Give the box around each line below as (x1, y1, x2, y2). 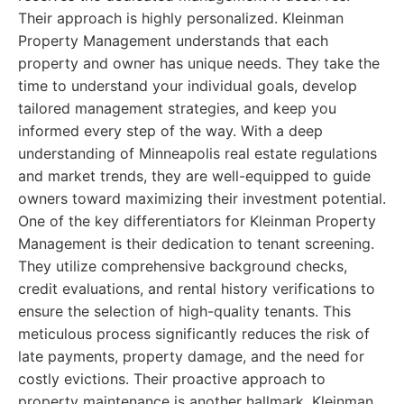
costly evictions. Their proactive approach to (18, 370, 326, 388)
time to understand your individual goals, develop (18, 77, 357, 95)
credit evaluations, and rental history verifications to (18, 280, 375, 298)
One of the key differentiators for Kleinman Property (18, 212, 376, 230)
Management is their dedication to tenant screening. (18, 234, 374, 252)
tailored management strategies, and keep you (18, 99, 336, 117)
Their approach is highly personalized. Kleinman (18, 9, 344, 27)
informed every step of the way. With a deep (18, 122, 323, 140)
